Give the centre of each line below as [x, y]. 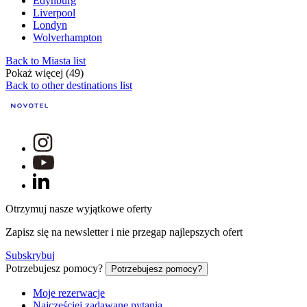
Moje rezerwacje [69, 293]
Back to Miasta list [46, 61]
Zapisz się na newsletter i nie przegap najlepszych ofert [124, 232]
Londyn [50, 25]
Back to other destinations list [69, 86]
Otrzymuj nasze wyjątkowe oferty [79, 209]
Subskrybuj [30, 256]
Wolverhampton [67, 38]
